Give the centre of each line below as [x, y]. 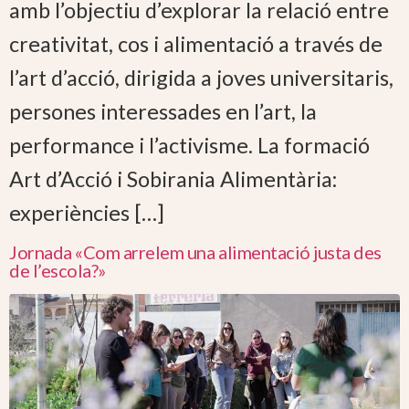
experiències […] [87, 213]
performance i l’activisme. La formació [189, 145]
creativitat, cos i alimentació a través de [196, 44]
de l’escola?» [58, 271]
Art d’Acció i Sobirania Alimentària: [173, 179]
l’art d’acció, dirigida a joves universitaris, [201, 78]
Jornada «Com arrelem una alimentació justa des [195, 252]
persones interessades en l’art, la [163, 111]
